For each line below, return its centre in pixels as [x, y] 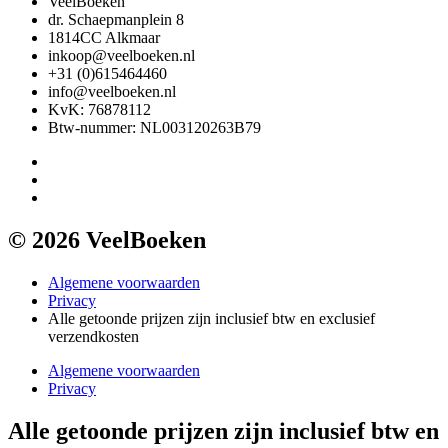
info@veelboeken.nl [112, 92]
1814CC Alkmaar [104, 38]
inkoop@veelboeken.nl [121, 56]
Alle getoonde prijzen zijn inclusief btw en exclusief [211, 319]
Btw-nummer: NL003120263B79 [154, 128]
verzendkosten [93, 337]
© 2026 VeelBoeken [107, 240]
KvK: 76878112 [99, 110]
